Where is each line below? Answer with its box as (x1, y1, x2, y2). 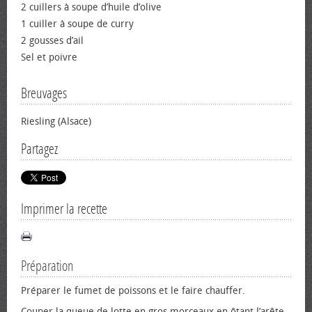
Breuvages (21, 84, 67, 102)
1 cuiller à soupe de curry (21, 17, 134, 30)
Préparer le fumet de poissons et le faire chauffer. (21, 284, 245, 297)
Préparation (21, 257, 74, 274)
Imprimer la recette (21, 200, 107, 217)
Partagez (21, 140, 58, 157)
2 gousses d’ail (21, 34, 84, 47)
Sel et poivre (21, 51, 77, 63)
